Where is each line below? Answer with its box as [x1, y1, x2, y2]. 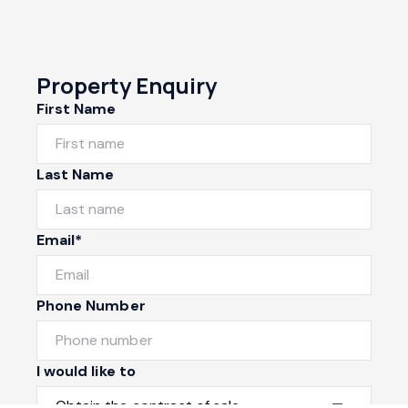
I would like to [36, 361, 136, 381]
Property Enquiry [36, 69, 217, 100]
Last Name [36, 164, 115, 184]
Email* [36, 229, 83, 250]
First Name [36, 98, 117, 118]
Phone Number [36, 295, 146, 315]
